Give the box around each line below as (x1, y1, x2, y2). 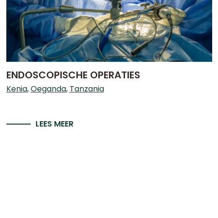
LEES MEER (35, 118, 73, 129)
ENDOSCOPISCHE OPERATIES (6, 68, 140, 82)
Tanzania (69, 83, 104, 94)
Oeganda (30, 83, 66, 94)
